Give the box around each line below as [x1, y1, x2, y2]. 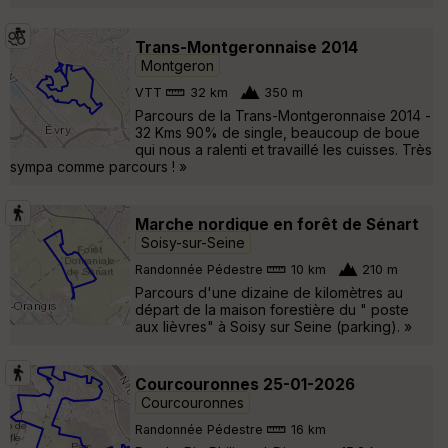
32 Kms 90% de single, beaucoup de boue [135, 123, 420, 141]
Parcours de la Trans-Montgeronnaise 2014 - [135, 106, 431, 124]
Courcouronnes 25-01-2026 [135, 374, 355, 394]
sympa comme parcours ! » [10, 157, 187, 175]
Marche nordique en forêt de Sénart [135, 214, 419, 234]
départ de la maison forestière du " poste [135, 300, 409, 318]
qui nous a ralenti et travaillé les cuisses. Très [135, 140, 432, 158]
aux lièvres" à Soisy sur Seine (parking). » [135, 317, 412, 335]
